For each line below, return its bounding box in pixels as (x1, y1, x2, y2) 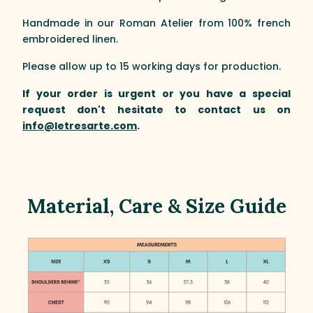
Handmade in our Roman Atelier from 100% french (22, 15, 291, 30)
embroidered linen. (22, 31, 118, 46)
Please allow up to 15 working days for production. (22, 59, 281, 73)
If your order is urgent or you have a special (22, 86, 291, 101)
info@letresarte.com (22, 118, 137, 133)
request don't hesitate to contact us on (22, 102, 291, 117)
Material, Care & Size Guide (27, 193, 286, 219)
